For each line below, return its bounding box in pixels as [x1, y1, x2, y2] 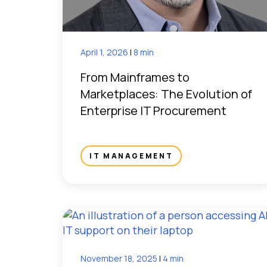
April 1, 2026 [80, 46, 130, 58]
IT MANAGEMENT [89, 150, 173, 161]
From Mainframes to [80, 69, 190, 85]
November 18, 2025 [80, 252, 159, 264]
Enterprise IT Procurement [80, 102, 226, 119]
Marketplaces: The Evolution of [80, 85, 252, 102]
